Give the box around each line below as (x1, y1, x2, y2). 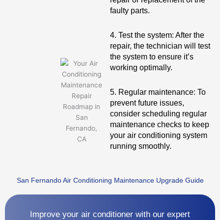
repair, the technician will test (110, 42, 210, 50)
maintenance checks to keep (110, 120, 209, 129)
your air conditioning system (110, 131, 207, 139)
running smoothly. (110, 142, 171, 150)
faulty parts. (110, 6, 150, 15)
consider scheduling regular (110, 110, 207, 118)
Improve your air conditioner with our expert (30, 210, 190, 219)
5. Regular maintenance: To (110, 88, 206, 96)
